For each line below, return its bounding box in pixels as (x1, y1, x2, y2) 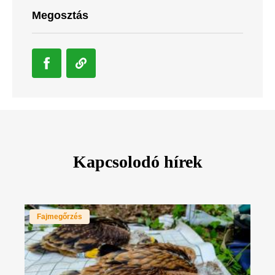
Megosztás (32, 9, 88, 21)
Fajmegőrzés (37, 212, 82, 221)
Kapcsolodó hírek (72, 152, 203, 171)
